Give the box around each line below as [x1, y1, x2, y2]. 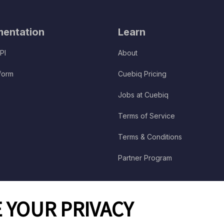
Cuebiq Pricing [117, 69, 166, 78]
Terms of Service [117, 111, 175, 120]
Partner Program [117, 153, 172, 162]
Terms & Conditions [117, 132, 182, 141]
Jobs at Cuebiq [117, 90, 168, 99]
